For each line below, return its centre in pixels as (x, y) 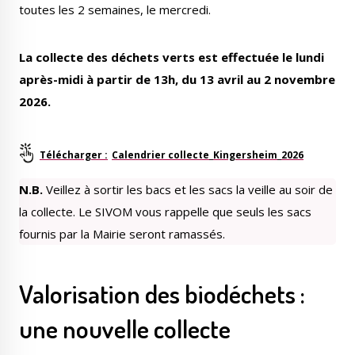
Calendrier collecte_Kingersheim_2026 (208, 155)
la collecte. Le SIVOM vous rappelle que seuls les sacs (165, 212)
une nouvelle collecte (125, 329)
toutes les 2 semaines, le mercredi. (115, 10)
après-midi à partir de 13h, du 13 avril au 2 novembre (177, 80)
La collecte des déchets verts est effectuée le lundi (172, 57)
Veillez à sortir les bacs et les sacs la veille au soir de (188, 190)
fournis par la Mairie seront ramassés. (122, 234)
